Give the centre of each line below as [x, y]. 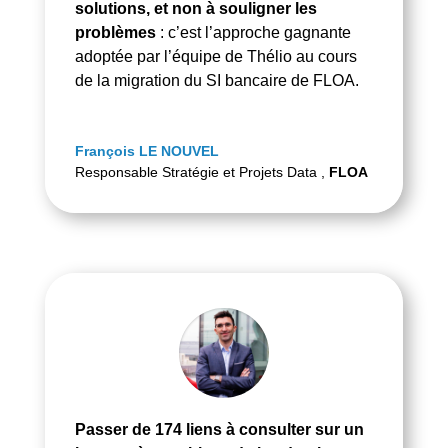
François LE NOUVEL [146, 150]
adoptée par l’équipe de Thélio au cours [215, 56]
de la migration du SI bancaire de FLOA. [216, 80]
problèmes [115, 32]
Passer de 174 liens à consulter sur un [219, 430]
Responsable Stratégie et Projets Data [197, 171]
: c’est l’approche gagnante [253, 32]
